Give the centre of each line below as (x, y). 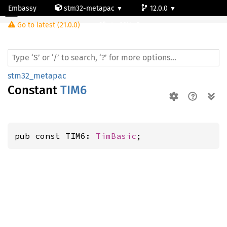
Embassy (22, 8)
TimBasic (116, 136)
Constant (34, 90)
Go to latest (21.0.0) (49, 25)
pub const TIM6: (55, 136)
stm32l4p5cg (128, 25)
